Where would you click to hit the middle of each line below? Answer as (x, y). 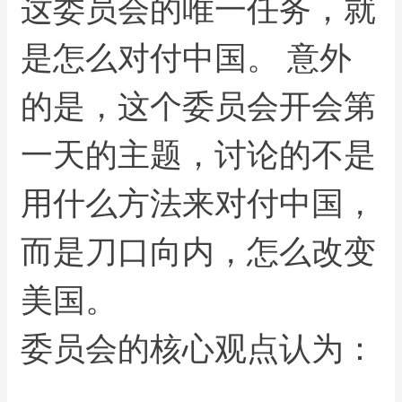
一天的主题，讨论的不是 (199, 153)
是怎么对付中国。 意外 (187, 57)
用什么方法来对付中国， (199, 202)
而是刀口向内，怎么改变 (199, 250)
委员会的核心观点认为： (199, 347)
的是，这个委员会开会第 (199, 105)
